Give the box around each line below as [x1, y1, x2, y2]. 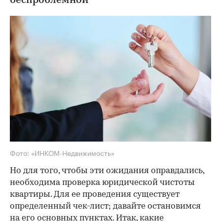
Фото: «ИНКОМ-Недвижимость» [10, 147, 114, 158]
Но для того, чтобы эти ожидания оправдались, [10, 166, 204, 175]
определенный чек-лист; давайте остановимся [10, 202, 201, 211]
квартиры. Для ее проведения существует [10, 190, 180, 199]
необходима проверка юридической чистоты [10, 178, 195, 187]
